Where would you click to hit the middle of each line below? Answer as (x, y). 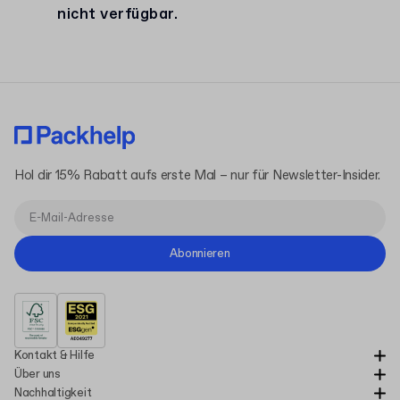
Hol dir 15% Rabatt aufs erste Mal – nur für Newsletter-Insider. (198, 176)
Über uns (37, 375)
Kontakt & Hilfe (55, 356)
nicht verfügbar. (117, 15)
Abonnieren (200, 254)
